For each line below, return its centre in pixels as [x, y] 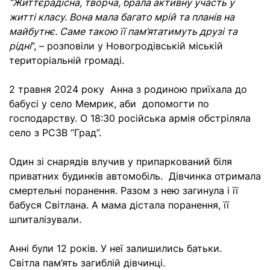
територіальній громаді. [67, 60]
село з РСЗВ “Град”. [55, 133]
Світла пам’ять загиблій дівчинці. [87, 263]
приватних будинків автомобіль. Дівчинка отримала [135, 176]
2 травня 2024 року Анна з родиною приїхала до [128, 89]
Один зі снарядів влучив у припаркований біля [121, 162]
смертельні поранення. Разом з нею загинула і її [124, 190]
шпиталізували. [45, 219]
